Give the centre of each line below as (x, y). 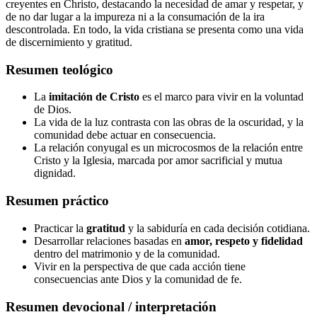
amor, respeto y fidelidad (244, 241)
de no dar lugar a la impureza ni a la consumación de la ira (135, 16)
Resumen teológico (59, 69)
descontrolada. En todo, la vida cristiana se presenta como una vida (155, 29)
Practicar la (60, 228)
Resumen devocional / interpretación (111, 306)
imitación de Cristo (94, 97)
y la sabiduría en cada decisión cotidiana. (218, 228)
